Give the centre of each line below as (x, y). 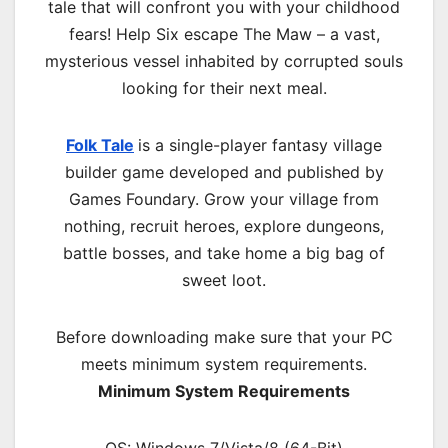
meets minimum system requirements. (224, 363)
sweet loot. (224, 279)
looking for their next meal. (224, 87)
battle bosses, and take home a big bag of (224, 252)
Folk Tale (100, 144)
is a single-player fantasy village (260, 144)
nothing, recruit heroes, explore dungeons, (224, 225)
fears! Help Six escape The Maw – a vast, (224, 33)
